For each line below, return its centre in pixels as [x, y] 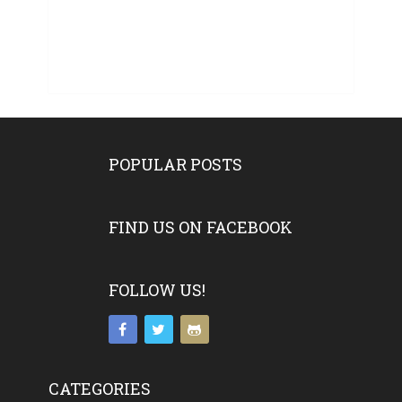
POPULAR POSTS [175, 165]
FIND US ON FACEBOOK [200, 227]
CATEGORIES [99, 389]
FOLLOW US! [157, 290]
